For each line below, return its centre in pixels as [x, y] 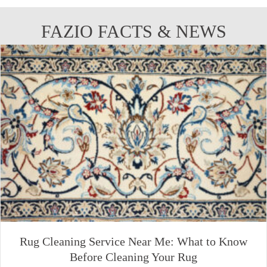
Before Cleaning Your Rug [133, 257]
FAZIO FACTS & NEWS [133, 31]
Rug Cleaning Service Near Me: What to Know [133, 242]
